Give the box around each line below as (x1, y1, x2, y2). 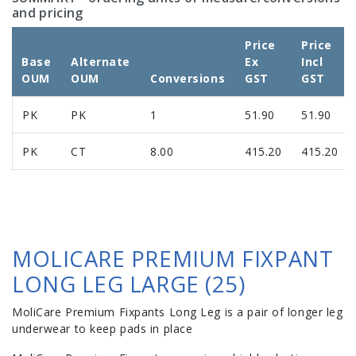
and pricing (12, 4, 83, 22)
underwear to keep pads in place (12, 321, 193, 337)
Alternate (71, 54, 131, 70)
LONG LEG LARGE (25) (12, 269, 246, 300)
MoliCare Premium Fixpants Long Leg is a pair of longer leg (12, 304, 343, 320)
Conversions (150, 71, 226, 87)
